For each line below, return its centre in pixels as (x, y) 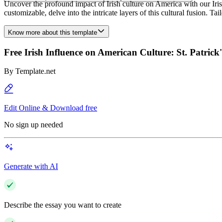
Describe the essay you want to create (63, 205)
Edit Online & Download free (51, 108)
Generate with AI (31, 166)
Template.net (35, 71)
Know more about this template (53, 32)
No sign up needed (33, 125)
